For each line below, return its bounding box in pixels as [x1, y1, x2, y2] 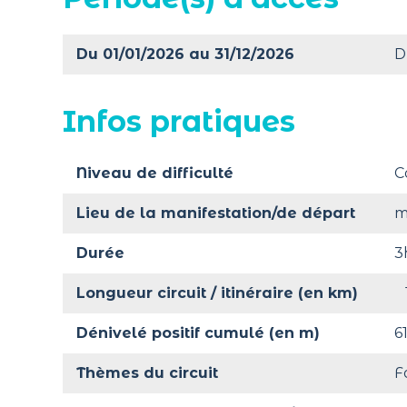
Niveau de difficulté [75, 164, 233, 183]
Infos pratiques [62, 104, 295, 140]
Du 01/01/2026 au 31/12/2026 [75, 45, 294, 64]
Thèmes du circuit [75, 364, 218, 382]
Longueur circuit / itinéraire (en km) [75, 284, 358, 303]
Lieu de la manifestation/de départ [75, 204, 355, 223]
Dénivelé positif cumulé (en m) [75, 324, 320, 342]
